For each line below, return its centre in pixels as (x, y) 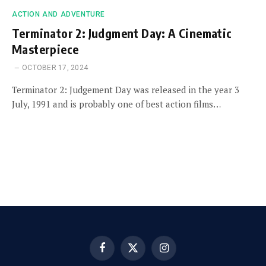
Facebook (118, 252)
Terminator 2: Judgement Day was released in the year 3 (126, 89)
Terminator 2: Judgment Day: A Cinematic (122, 33)
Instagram (181, 252)
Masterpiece (45, 49)
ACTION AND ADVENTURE (58, 14)
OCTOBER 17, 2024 (55, 67)
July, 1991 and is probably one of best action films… (116, 104)
